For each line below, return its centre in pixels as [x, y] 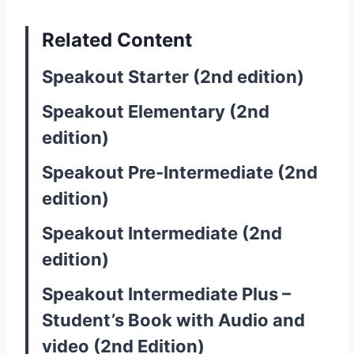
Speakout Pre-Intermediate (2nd [180, 172]
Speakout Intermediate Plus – [166, 294]
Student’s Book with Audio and [173, 320]
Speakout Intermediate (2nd [162, 233]
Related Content [117, 40]
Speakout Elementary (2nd [156, 111]
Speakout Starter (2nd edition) [173, 76]
